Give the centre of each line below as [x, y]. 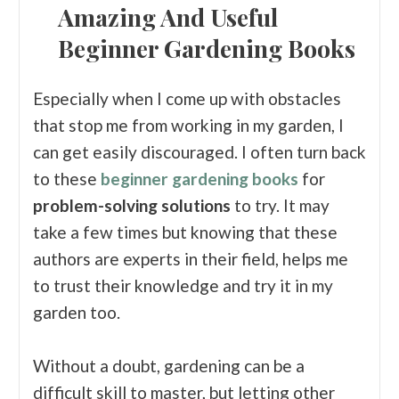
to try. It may [280, 206]
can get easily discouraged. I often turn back [199, 152]
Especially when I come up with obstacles [187, 99]
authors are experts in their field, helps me [191, 259]
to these [65, 179]
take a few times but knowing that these [185, 232]
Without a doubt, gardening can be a [169, 366]
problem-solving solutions [132, 206]
